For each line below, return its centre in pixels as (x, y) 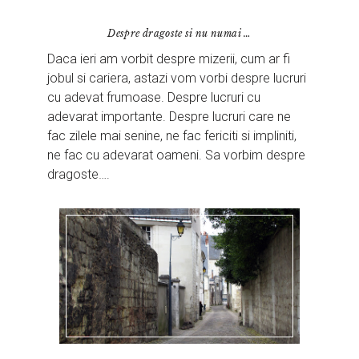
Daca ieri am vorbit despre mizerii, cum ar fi (169, 59)
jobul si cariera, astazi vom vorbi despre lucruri (177, 79)
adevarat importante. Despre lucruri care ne (169, 117)
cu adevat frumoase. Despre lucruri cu (154, 98)
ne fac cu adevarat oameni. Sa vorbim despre (177, 155)
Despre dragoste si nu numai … (179, 34)
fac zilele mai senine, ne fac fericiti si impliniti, (172, 136)
